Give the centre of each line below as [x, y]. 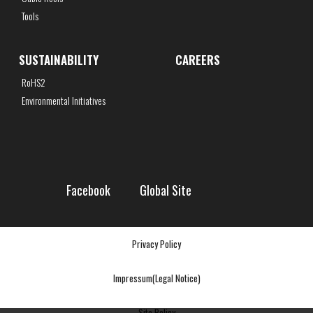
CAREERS [197, 60]
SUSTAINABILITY [58, 60]
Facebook [88, 190]
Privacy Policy [156, 244]
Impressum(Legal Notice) [156, 278]
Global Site [165, 190]
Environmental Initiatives [63, 101]
